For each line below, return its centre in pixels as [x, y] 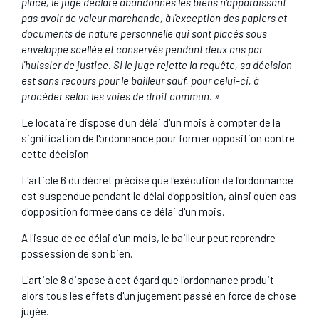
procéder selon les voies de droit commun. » [120, 96]
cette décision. [56, 153]
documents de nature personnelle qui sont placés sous [144, 33]
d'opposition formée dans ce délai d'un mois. [122, 211]
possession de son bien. [77, 253]
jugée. [35, 311]
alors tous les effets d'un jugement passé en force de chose [158, 295]
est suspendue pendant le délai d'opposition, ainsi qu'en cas [158, 195]
